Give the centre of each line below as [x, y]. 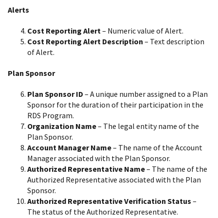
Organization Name [62, 126]
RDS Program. [51, 116]
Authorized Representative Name [86, 169]
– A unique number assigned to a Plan [145, 94]
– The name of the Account [157, 148]
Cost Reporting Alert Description [85, 41]
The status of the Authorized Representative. [103, 212]
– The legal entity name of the [148, 126]
